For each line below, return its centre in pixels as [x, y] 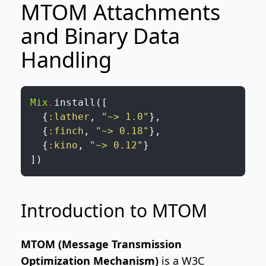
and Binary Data [100, 36]
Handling [66, 60]
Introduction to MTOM [114, 210]
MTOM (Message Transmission [101, 244]
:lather [69, 117]
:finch [66, 131]
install [75, 102]
